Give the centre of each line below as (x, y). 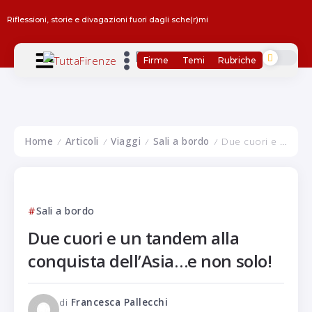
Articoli (82, 141)
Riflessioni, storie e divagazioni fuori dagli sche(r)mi (108, 19)
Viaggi (126, 141)
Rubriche (237, 60)
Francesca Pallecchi (119, 302)
